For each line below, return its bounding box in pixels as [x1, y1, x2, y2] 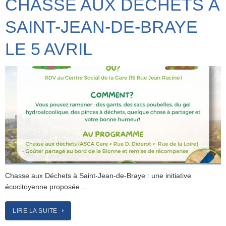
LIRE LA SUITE [13, 207, 58, 214]
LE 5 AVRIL [5, 39, 92, 59]
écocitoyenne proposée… [5, 183, 87, 191]
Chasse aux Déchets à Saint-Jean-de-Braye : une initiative [5, 172, 191, 180]
